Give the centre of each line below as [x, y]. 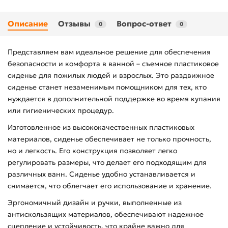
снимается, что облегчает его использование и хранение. [110, 186]
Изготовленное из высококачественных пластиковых [101, 127]
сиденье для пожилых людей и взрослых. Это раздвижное [111, 76]
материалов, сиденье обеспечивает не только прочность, [109, 139]
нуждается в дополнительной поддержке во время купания [114, 99]
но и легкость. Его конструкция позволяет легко [92, 151]
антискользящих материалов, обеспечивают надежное [106, 215]
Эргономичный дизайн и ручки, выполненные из [95, 203]
